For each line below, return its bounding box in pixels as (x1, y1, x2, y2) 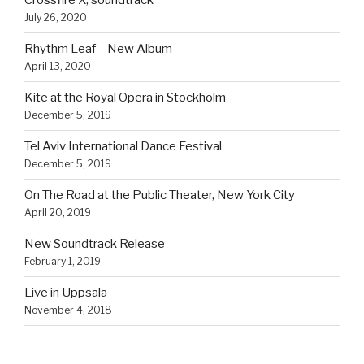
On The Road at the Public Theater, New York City (24, 188, 295, 202)
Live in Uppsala (24, 285, 107, 300)
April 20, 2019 (24, 206, 91, 219)
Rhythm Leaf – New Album (24, 41, 172, 56)
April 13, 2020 (24, 60, 91, 72)
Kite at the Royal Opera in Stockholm (24, 90, 226, 105)
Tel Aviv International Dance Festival (24, 139, 222, 154)
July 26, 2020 (24, 11, 87, 24)
